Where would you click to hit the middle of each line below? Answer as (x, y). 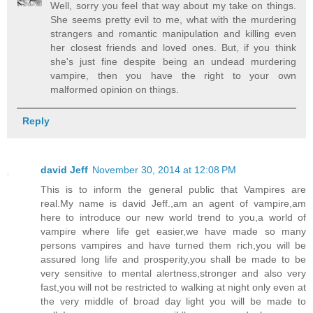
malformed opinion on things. (115, 90)
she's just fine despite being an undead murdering (173, 62)
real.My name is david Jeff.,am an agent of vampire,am (173, 204)
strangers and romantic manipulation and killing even (173, 34)
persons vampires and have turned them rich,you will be (173, 246)
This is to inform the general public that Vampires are (173, 190)
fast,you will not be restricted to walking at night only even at (173, 287)
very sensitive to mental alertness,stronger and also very (173, 274)
